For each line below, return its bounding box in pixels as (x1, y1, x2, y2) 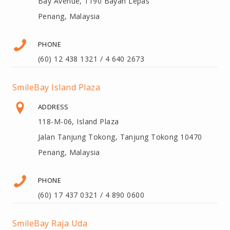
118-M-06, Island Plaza (38, 116, 119, 126)
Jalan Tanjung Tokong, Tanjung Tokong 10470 (38, 131, 202, 142)
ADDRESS (38, 102, 69, 111)
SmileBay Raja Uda (12, 217, 88, 229)
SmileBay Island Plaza (12, 81, 101, 93)
